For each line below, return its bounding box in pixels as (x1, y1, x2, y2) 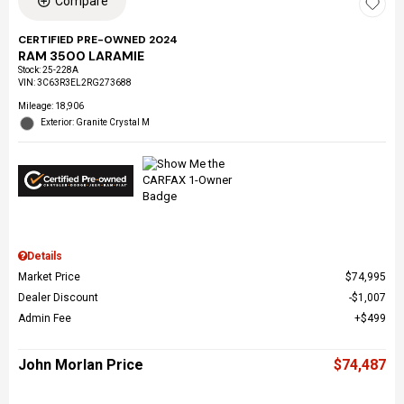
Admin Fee (18, 312, 71, 326)
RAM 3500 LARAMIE (18, 48, 144, 65)
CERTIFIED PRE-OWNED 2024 (18, 32, 178, 48)
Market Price (18, 271, 80, 284)
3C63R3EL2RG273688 (37, 78, 132, 88)
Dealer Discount (18, 291, 98, 305)
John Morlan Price (18, 356, 143, 374)
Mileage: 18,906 (18, 101, 84, 112)
